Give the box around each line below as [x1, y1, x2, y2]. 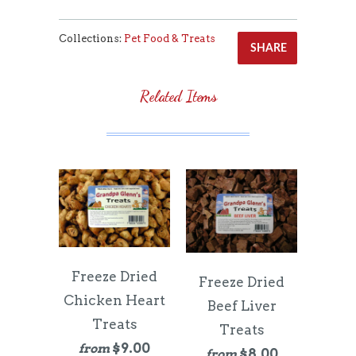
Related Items [139, 87, 217, 105]
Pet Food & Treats [124, 32, 215, 44]
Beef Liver [207, 297, 277, 314]
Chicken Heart [64, 292, 165, 309]
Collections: [59, 32, 122, 44]
